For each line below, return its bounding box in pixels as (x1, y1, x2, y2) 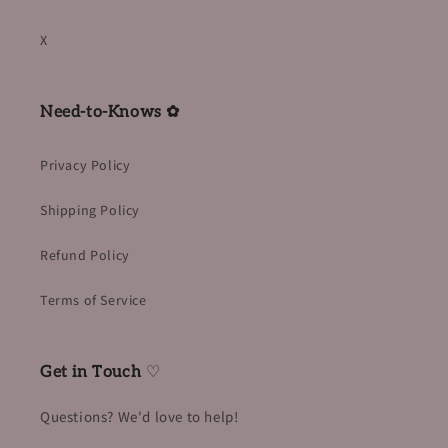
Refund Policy (40, 245, 130, 264)
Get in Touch (40, 362, 142, 382)
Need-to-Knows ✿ (40, 102, 180, 122)
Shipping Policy (40, 200, 140, 219)
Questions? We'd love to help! (40, 406, 239, 426)
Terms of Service (40, 290, 147, 309)
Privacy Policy (40, 155, 131, 174)
